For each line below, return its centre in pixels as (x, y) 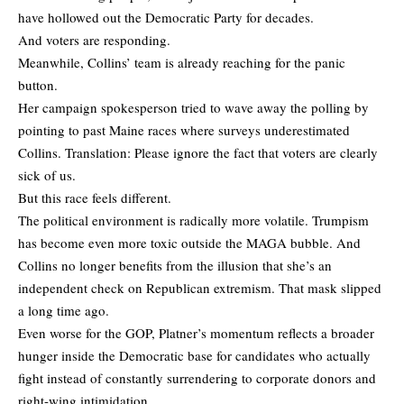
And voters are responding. (94, 39)
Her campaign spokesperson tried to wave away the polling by (193, 107)
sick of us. (47, 174)
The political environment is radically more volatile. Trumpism (193, 220)
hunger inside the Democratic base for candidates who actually (194, 355)
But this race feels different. (95, 197)
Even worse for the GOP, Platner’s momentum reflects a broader (196, 332)
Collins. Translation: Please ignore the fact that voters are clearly (198, 152)
